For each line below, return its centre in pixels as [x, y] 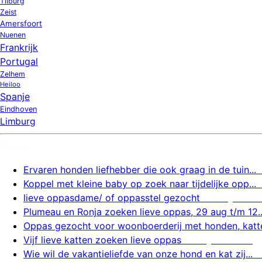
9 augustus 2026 [221, 241]
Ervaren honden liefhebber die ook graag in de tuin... [140, 170]
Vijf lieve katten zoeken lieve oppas [102, 240]
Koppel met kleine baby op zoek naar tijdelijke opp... [140, 184]
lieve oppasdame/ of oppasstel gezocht [113, 198]
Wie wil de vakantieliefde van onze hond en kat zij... [138, 254]
